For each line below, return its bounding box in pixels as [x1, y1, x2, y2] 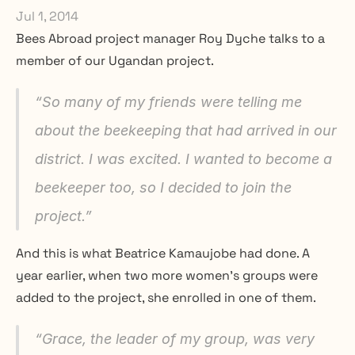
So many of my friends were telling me [42, 94, 302, 110]
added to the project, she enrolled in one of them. [16, 289, 316, 306]
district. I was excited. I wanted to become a [35, 151, 332, 167]
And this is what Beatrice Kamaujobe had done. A [16, 245, 310, 261]
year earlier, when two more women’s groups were [16, 267, 318, 284]
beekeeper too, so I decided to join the [35, 179, 292, 196]
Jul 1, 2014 [16, 8, 78, 25]
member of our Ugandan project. [16, 52, 214, 69]
